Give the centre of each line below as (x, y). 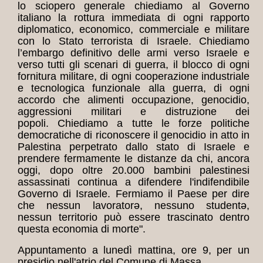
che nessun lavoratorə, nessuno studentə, (134, 206)
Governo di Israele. (67, 194)
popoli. (38, 124)
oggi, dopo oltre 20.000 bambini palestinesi (134, 171)
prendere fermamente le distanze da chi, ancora (134, 159)
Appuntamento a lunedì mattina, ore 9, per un (134, 250)
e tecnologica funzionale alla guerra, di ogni (134, 88)
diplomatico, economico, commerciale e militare (134, 30)
